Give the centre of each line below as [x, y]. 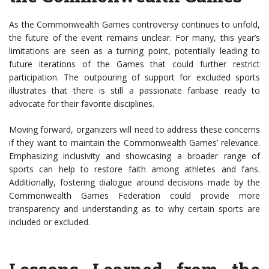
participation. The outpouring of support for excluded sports [134, 77]
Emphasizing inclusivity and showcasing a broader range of [134, 156]
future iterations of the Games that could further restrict [134, 64]
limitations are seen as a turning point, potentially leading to [134, 51]
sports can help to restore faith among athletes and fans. [134, 169]
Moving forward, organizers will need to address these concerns [134, 130]
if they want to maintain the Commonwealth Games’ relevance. [134, 143]
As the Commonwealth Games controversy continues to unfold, [134, 25]
